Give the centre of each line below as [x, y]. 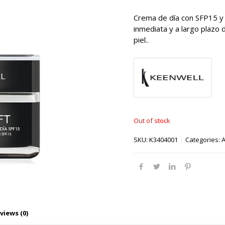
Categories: [203, 140]
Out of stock [152, 121]
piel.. [141, 40]
